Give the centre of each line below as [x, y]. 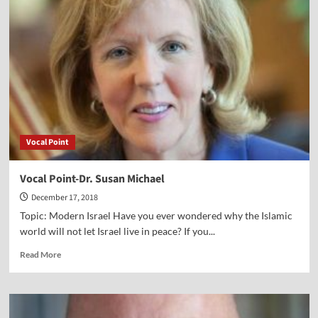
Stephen [76, 9]
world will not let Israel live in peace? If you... [117, 231]
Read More [40, 255]
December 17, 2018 [64, 198]
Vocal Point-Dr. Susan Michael [92, 179]
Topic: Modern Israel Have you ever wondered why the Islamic [156, 216]
